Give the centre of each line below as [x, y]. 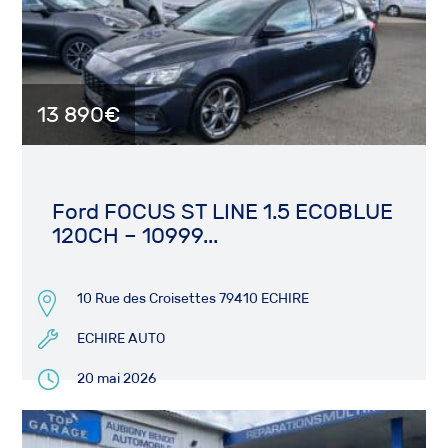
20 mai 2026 [117, 378]
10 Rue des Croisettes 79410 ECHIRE [193, 298]
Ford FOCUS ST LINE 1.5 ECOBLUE [223, 211]
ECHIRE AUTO [121, 338]
